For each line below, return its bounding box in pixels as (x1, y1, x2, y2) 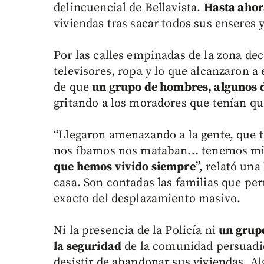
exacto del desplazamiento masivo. (54, 192, 241, 207)
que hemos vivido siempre (54, 160, 196, 175)
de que (54, 80, 93, 95)
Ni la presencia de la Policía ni (54, 223, 219, 239)
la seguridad (54, 239, 121, 255)
